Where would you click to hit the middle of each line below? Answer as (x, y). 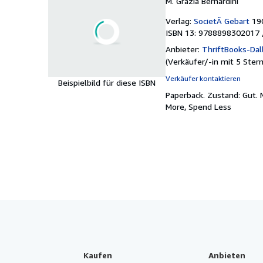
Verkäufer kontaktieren (203, 78)
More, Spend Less (198, 106)
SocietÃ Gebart (222, 21)
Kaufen (98, 255)
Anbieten (227, 255)
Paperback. (186, 95)
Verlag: (178, 21)
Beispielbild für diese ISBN (107, 82)
